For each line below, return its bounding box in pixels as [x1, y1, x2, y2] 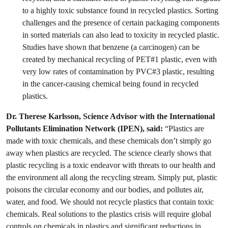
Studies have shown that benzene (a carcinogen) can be [22, 42, 199, 52]
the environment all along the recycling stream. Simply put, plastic [6, 172, 217, 182]
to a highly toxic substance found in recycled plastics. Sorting [22, 5, 218, 15]
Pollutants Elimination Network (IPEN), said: [6, 123, 163, 133]
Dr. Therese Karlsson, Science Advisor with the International [6, 111, 215, 121]
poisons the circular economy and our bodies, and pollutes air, [6, 184, 204, 194]
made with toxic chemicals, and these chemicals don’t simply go [6, 135, 211, 146]
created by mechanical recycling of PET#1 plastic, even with [22, 54, 217, 64]
